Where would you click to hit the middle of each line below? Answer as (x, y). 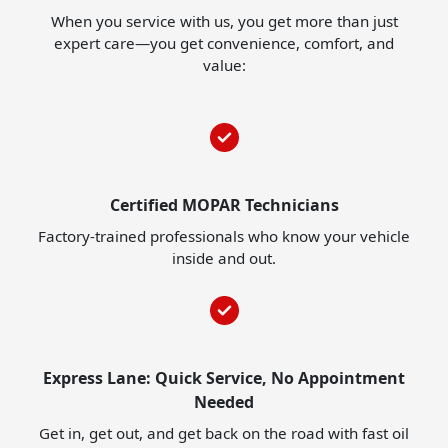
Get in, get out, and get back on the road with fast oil (224, 433)
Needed (224, 402)
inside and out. (224, 258)
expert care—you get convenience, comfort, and (224, 43)
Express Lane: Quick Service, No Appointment (224, 378)
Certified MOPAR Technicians (224, 205)
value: (224, 65)
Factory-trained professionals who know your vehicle (224, 236)
